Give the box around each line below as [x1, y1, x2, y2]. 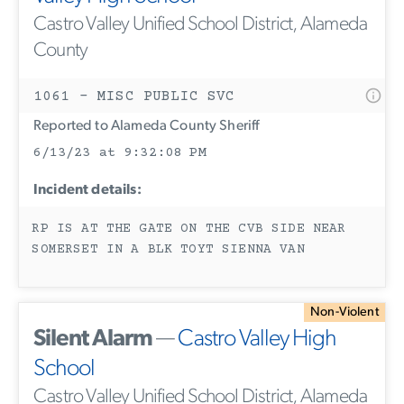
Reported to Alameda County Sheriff [33, 118, 260, 133]
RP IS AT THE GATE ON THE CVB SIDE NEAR [32, 222, 346, 237]
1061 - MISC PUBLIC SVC [33, 87, 235, 105]
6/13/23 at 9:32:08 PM [32, 144, 207, 161]
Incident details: [33, 182, 142, 197]
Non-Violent [310, 305, 379, 319]
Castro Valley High [178, 326, 336, 352]
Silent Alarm [33, 326, 152, 352]
